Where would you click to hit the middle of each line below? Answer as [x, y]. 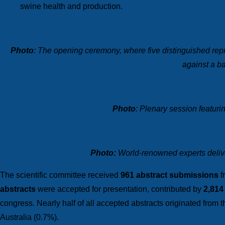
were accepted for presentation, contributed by [120, 189]
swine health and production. [71, 6]
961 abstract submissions [170, 175]
